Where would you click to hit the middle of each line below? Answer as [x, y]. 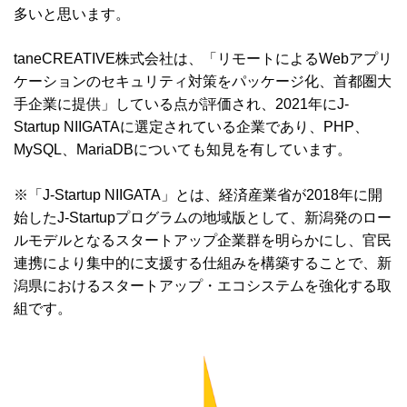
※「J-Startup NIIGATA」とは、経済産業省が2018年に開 [198, 195]
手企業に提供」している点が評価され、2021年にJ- [181, 104]
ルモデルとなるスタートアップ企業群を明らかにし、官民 [203, 241]
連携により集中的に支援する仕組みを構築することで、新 [203, 263]
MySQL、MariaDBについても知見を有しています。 [183, 150]
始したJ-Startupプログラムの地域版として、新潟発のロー [203, 218]
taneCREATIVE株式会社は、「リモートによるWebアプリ [203, 59]
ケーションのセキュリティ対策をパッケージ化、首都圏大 [203, 82]
